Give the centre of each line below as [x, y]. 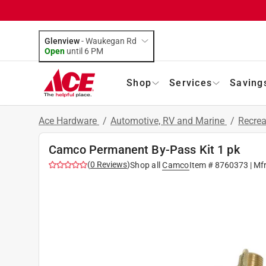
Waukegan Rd [111, 41]
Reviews [111, 164]
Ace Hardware [69, 121]
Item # [202, 165]
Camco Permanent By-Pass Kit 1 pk [144, 149]
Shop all [145, 165]
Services [191, 83]
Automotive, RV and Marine [169, 121]
